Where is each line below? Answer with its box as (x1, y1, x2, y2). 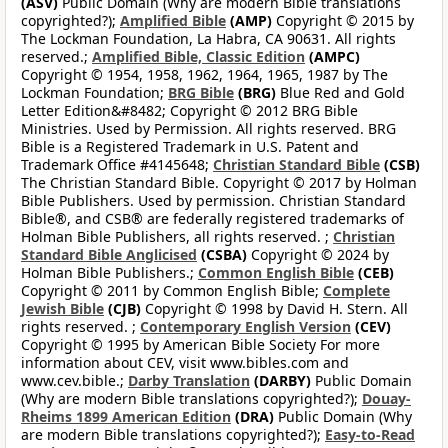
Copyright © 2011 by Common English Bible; (21, 281, 323, 301)
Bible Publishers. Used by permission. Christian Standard (21, 191, 406, 211)
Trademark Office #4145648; (21, 155, 213, 175)
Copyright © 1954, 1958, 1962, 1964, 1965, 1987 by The (21, 65, 388, 85)
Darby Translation (128, 371, 250, 391)
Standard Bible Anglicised (21, 245, 197, 265)
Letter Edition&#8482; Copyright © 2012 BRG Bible (21, 101, 358, 121)
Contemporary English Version (140, 317, 351, 337)
